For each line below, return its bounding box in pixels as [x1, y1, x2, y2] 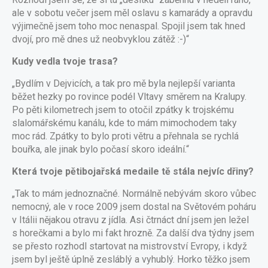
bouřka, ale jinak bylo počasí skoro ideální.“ [12, 144, 189, 155]
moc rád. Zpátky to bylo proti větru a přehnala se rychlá [12, 130, 239, 142]
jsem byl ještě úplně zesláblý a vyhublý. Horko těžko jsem [12, 254, 250, 265]
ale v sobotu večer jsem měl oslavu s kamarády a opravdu [12, 7, 252, 19]
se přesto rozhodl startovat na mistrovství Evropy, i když [12, 240, 247, 252]
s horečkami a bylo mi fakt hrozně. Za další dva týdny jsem [12, 227, 254, 239]
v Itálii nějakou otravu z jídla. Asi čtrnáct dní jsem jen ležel [12, 214, 249, 226]
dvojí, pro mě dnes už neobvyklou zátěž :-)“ [12, 33, 189, 45]
